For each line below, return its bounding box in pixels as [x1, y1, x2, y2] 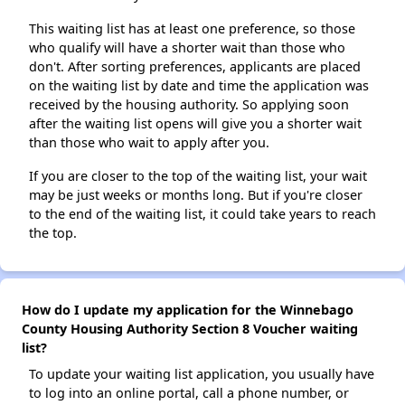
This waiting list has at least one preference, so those [29, 20, 355, 38]
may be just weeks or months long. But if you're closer [29, 186, 363, 204]
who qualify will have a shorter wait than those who [29, 39, 345, 57]
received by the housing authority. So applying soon [29, 96, 349, 114]
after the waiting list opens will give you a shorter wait [29, 115, 362, 133]
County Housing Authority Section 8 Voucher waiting [22, 320, 358, 338]
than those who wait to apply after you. [29, 134, 269, 152]
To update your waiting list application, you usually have [29, 365, 374, 383]
